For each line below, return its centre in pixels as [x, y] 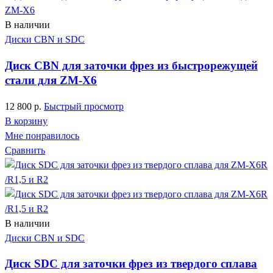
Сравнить [25, 150]
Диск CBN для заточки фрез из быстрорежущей [131, 65]
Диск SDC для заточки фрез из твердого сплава [131, 264]
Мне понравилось [42, 135]
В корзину [26, 121]
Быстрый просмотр [84, 106]
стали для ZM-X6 [51, 80]
